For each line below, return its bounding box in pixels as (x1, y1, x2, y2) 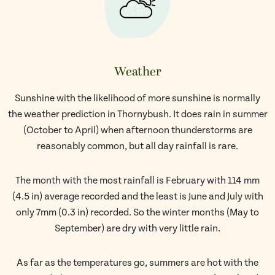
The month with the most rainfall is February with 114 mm (15, 175, 260, 187)
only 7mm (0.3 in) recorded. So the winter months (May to (16, 207, 259, 219)
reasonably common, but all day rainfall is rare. (37, 141, 238, 152)
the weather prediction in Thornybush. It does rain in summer (7, 109, 268, 120)
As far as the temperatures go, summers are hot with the (17, 257, 258, 269)
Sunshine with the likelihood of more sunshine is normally (15, 93, 260, 104)
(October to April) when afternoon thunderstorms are (23, 125, 252, 136)
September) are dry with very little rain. (55, 223, 220, 234)
